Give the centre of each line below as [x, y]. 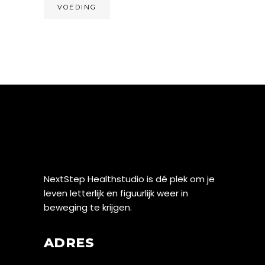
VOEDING [77, 7]
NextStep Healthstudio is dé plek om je [129, 179]
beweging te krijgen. [88, 208]
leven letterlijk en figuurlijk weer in [116, 193]
